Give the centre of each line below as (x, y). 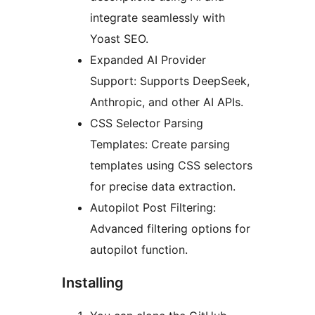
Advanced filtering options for (170, 228)
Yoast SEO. (119, 38)
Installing (93, 282)
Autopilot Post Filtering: (153, 207)
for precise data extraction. (163, 186)
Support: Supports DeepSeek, (170, 81)
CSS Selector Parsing (147, 123)
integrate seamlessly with (157, 17)
